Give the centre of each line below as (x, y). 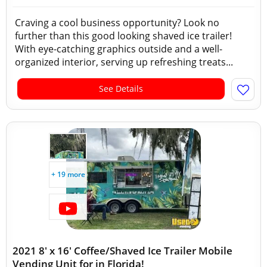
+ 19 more (68, 174)
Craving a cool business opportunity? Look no (117, 23)
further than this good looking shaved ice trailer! (123, 36)
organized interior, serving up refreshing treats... (124, 62)
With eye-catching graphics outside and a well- (119, 49)
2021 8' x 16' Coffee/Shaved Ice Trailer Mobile (122, 251)
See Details (121, 89)
